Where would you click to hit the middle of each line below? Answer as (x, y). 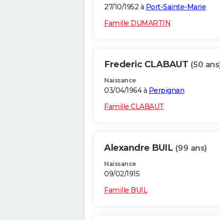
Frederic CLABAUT (147, 65)
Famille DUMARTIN (137, 23)
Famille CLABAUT (134, 107)
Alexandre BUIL (140, 148)
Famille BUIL (126, 190)
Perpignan (166, 91)
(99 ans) (191, 148)
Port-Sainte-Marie (176, 7)
